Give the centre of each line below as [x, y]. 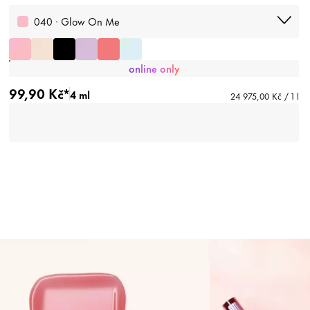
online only [154, 69]
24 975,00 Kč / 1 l [265, 96]
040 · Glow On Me [76, 21]
